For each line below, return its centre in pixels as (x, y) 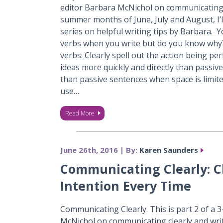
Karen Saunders (168, 150)
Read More (80, 113)
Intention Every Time (125, 186)
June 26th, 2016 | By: (100, 150)
